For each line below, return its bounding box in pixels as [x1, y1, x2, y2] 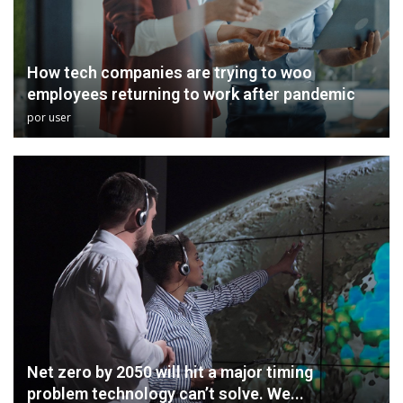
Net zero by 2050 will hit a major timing [27, 362, 313, 381]
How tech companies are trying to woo [27, 62, 312, 82]
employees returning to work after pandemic [27, 84, 355, 103]
